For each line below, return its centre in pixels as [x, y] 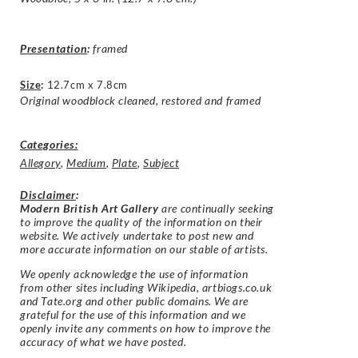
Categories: [49, 144]
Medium [86, 162]
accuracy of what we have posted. [103, 342]
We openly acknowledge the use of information [134, 274]
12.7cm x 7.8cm [88, 85]
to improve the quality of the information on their [142, 221]
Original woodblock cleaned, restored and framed [141, 101]
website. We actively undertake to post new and [137, 235]
